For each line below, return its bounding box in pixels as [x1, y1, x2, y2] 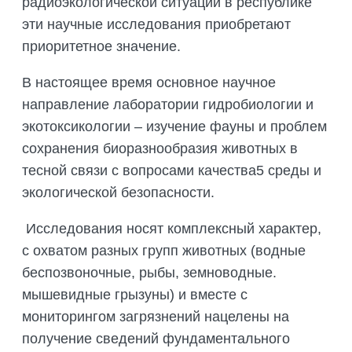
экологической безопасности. [22, 185, 214, 201]
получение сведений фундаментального [22, 331, 290, 347]
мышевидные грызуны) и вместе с [22, 287, 247, 303]
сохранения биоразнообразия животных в [22, 141, 298, 157]
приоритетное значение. [22, 38, 181, 55]
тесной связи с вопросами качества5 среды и [22, 163, 321, 179]
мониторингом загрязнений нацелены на [22, 309, 289, 325]
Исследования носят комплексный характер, [22, 221, 321, 237]
